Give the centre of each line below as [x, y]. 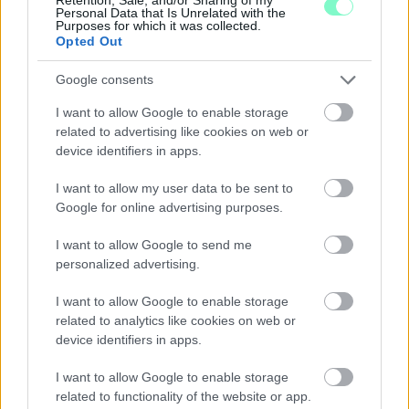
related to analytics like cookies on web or [176, 320]
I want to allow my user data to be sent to [174, 188]
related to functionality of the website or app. [184, 396]
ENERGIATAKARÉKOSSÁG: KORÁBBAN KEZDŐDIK [211, 359]
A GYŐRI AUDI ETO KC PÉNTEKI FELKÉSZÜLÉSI [188, 377]
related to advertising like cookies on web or [182, 131]
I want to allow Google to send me [154, 244]
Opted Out [89, 41]
